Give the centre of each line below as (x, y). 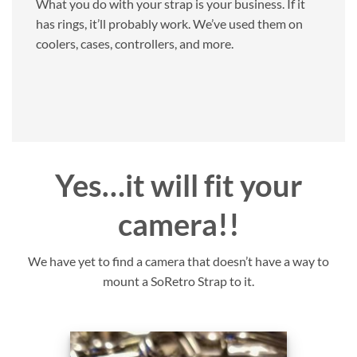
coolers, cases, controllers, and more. (135, 43)
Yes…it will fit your (178, 184)
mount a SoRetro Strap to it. (178, 281)
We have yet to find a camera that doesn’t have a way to (178, 261)
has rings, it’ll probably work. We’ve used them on (169, 23)
